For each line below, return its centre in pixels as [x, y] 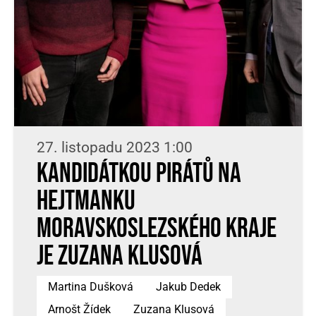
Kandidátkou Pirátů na [139, 174]
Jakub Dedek [188, 287]
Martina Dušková [91, 287]
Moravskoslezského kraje [157, 229]
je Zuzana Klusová [120, 256]
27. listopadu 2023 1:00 [115, 147]
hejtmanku [86, 201]
